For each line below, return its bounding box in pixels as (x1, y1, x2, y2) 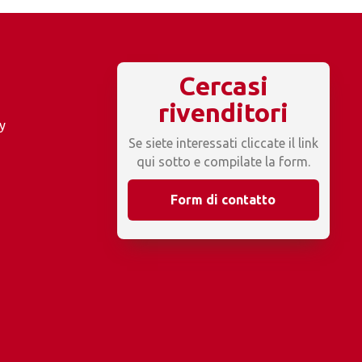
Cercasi (178, 71, 268, 101)
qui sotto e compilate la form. (136, 154, 310, 170)
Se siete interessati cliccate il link (128, 136, 318, 151)
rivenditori (158, 98, 288, 128)
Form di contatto (170, 192, 276, 208)
